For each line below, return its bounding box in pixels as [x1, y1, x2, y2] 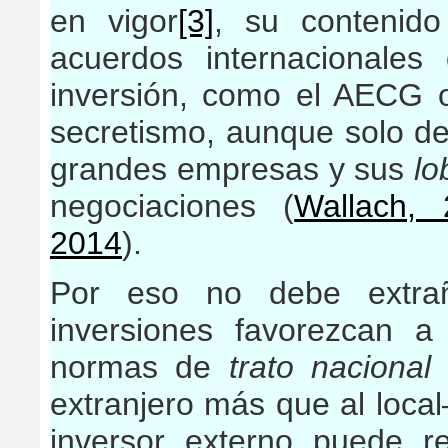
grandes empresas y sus [50, 151, 414, 187]
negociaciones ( [50, 188, 295, 224]
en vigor [50, 3, 178, 39]
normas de [50, 349, 229, 385]
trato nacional [228, 349, 432, 385]
